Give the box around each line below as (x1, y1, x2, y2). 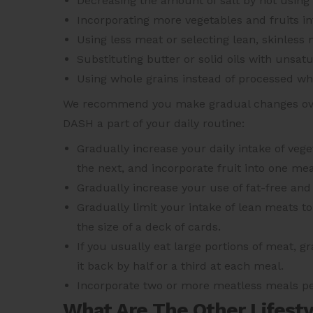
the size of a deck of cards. (77, 220, 221, 234)
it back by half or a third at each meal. (77, 259, 284, 273)
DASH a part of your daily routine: (63, 117, 245, 131)
